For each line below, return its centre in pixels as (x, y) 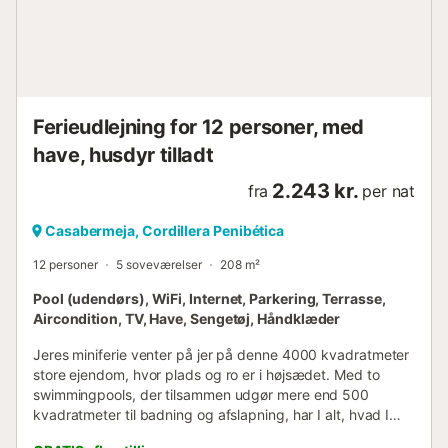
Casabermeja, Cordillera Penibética (165, 231)
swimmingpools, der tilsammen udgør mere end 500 (201, 395)
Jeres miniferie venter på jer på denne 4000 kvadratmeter (221, 355)
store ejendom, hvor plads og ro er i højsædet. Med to (206, 375)
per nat (388, 191)
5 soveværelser (159, 265)
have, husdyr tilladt (123, 155)
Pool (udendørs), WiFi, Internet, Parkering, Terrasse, (209, 299)
